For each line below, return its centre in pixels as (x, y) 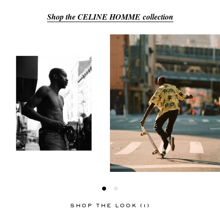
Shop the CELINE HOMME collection (110, 17)
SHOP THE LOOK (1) (110, 206)
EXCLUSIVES (77, 95)
